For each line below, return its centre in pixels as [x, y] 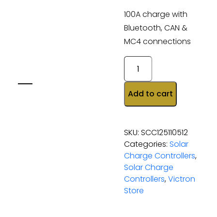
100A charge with [156, 14]
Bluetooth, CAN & [156, 28]
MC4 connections [157, 41]
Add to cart [150, 94]
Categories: [147, 144]
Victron [182, 179]
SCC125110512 [164, 132]
